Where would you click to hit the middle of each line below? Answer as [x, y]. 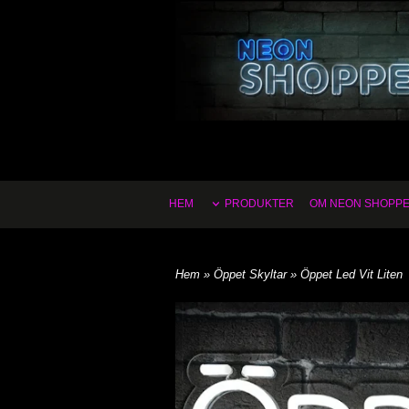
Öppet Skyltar [252, 274]
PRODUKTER [259, 204]
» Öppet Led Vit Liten [346, 274]
